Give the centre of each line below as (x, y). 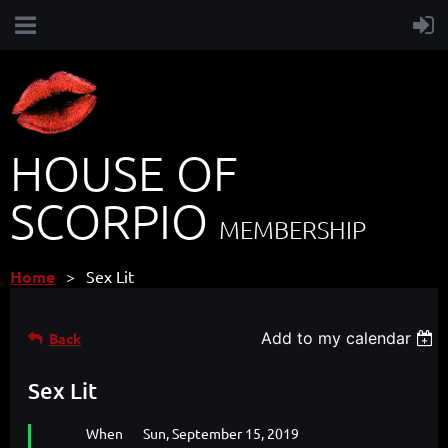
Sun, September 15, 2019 (221, 432)
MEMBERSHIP (292, 228)
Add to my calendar (336, 337)
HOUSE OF (124, 172)
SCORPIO (114, 220)
